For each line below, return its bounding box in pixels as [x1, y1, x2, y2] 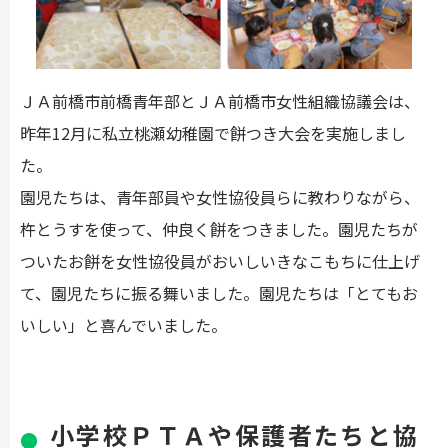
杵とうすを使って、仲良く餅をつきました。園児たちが [20, 217, 418, 242]
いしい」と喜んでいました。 [20, 313, 227, 338]
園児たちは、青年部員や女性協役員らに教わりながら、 [20, 185, 420, 210]
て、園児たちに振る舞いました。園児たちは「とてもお [20, 281, 418, 306]
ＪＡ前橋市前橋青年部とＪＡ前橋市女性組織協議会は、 [20, 89, 420, 114]
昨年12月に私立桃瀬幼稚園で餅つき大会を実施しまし [20, 121, 406, 146]
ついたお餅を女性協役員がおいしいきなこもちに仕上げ [20, 249, 420, 274]
